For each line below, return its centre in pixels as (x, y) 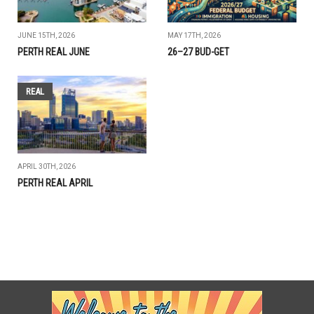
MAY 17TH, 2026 (194, 36)
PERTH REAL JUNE (54, 52)
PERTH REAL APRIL (55, 183)
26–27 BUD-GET (198, 52)
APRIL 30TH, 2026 (47, 167)
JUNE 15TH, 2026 (46, 36)
